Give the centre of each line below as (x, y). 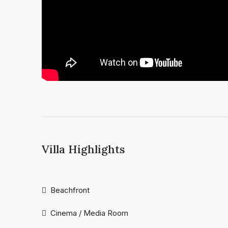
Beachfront (70, 190)
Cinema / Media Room (89, 213)
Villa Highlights (83, 149)
